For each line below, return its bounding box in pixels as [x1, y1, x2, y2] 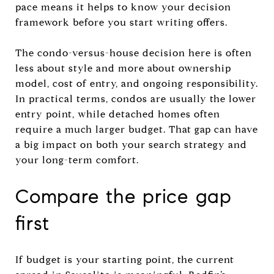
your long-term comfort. [15, 154, 139, 166]
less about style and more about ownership [15, 62, 231, 74]
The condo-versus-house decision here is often [15, 46, 252, 59]
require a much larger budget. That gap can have [15, 123, 258, 135]
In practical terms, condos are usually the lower [15, 92, 256, 105]
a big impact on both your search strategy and [15, 138, 247, 150]
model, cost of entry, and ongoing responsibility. [15, 77, 258, 89]
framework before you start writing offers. [15, 16, 228, 28]
